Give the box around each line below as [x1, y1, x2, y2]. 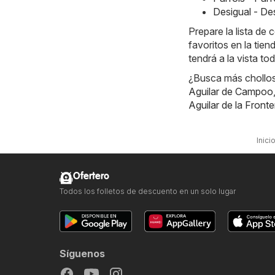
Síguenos [60, 247, 105, 260]
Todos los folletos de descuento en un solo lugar [60, 187, 236, 196]
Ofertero [73, 171, 109, 182]
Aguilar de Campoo [188, 85, 273, 98]
